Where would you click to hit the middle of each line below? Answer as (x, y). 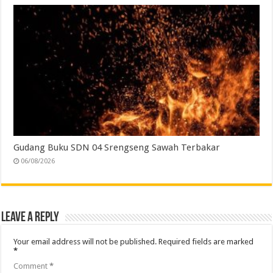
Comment (32, 266)
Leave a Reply (30, 218)
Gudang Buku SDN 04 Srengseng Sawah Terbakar (117, 147)
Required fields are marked (206, 241)
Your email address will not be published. (85, 241)
